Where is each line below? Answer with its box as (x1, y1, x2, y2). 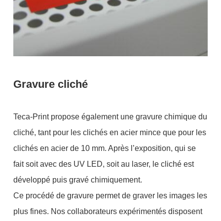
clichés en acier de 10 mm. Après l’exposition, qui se (13, 144, 196, 153)
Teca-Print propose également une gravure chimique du (13, 112, 207, 121)
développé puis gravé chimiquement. (13, 176, 142, 184)
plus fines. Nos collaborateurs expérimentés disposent (13, 207, 202, 216)
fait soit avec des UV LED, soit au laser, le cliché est (13, 160, 194, 169)
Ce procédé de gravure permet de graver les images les (13, 191, 207, 200)
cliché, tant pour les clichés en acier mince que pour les (13, 128, 206, 137)
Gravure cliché (13, 78, 88, 91)
